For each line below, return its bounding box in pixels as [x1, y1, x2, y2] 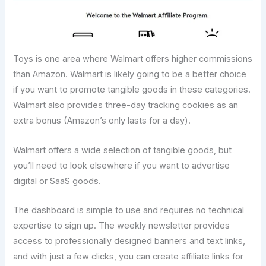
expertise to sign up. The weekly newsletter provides [13, 220, 230, 231]
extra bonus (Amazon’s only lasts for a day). [13, 115, 191, 126]
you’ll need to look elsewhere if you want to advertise [13, 160, 230, 171]
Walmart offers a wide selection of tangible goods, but [13, 144, 232, 156]
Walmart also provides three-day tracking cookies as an [13, 100, 239, 111]
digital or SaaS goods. [13, 175, 102, 186]
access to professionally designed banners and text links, [13, 236, 246, 246]
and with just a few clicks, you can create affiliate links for [13, 251, 244, 262]
